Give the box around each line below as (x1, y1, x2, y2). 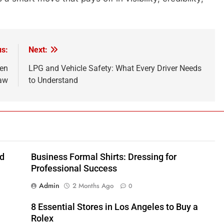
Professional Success (31, 163, 117, 174)
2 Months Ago (72, 181, 113, 191)
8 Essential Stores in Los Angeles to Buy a (31, 202, 198, 212)
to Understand (28, 75, 78, 85)
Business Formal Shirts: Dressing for (31, 152, 176, 162)
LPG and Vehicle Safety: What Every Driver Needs (28, 63, 201, 73)
